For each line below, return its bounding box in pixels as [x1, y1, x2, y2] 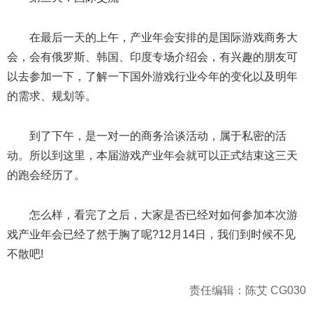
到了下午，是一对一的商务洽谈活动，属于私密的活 [29, 129, 286, 142]
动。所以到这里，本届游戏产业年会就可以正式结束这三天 [7, 149, 298, 161]
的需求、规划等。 [7, 90, 96, 103]
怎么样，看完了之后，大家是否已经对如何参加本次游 [29, 208, 298, 221]
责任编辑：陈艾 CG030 [189, 284, 306, 297]
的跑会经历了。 [7, 168, 85, 181]
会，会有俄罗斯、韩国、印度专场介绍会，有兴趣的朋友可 [7, 51, 298, 64]
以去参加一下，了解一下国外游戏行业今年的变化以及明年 [7, 71, 298, 83]
